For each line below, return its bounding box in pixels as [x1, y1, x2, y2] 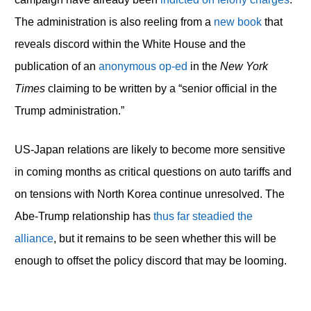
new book [213, 16, 262, 28]
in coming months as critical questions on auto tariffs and [14, 166, 292, 178]
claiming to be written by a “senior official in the [44, 83, 277, 95]
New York [219, 60, 268, 73]
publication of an [14, 60, 99, 73]
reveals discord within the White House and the [14, 38, 246, 51]
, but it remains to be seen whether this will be [53, 233, 276, 245]
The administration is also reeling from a [14, 16, 214, 28]
